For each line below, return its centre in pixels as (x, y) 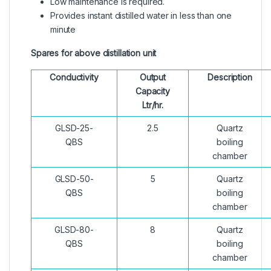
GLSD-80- (74, 230)
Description (230, 77)
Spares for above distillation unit (94, 53)
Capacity (153, 91)
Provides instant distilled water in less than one (141, 16)
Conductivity (74, 77)
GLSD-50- (74, 179)
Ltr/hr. (153, 105)
